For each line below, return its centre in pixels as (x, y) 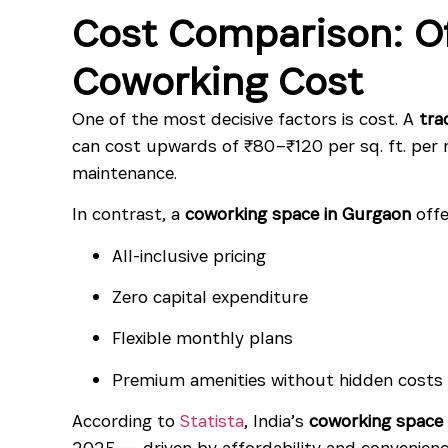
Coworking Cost (217, 80)
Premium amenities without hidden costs (277, 379)
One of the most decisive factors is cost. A (245, 118)
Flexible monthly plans (202, 338)
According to (126, 421)
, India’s (276, 421)
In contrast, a (128, 214)
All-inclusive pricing (189, 255)
